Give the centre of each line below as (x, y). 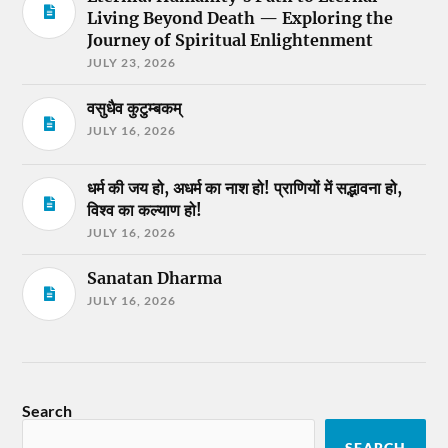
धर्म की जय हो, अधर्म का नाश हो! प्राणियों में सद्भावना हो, (245, 187)
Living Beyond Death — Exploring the (240, 17)
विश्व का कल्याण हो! (145, 209)
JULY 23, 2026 (132, 62)
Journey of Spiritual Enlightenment (230, 39)
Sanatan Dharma (155, 277)
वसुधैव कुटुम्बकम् (134, 107)
